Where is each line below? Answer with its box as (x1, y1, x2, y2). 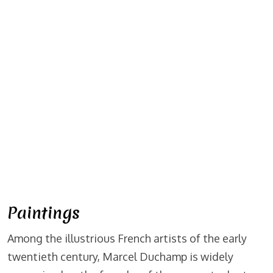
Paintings (7, 202, 80, 225)
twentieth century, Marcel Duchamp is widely (7, 250, 233, 264)
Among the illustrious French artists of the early (7, 232, 247, 246)
